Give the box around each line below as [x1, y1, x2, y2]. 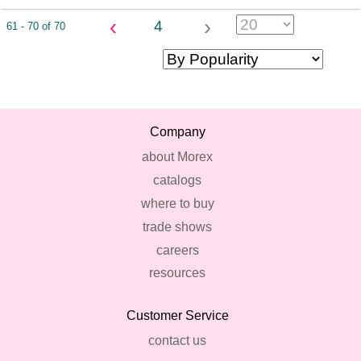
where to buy [140, 197, 214, 211]
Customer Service [126, 309, 229, 323]
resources [149, 266, 205, 280]
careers [156, 243, 199, 257]
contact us [148, 334, 206, 348]
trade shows [143, 219, 212, 234]
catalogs [153, 173, 201, 188]
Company [149, 125, 205, 139]
